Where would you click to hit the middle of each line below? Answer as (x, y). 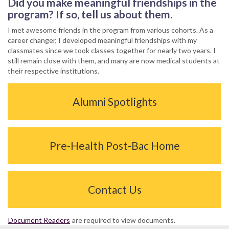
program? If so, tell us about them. (90, 14)
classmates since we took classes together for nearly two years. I (112, 50)
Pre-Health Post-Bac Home (114, 145)
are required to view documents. (123, 220)
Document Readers (39, 220)
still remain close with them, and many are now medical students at (114, 60)
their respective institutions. (53, 71)
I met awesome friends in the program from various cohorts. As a (110, 30)
